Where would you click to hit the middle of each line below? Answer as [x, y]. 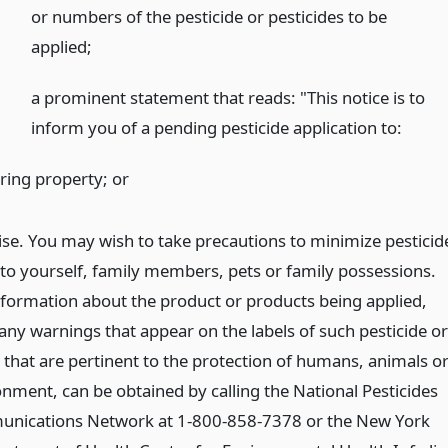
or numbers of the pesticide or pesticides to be [209, 16]
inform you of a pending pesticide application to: [217, 127]
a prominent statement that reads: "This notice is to [228, 97]
